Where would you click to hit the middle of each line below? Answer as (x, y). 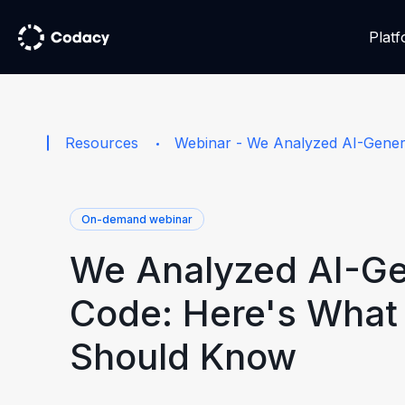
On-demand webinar (137, 219)
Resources (102, 143)
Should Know (183, 357)
